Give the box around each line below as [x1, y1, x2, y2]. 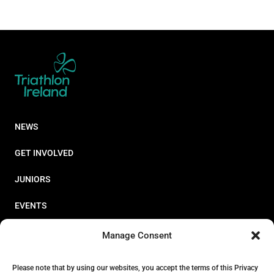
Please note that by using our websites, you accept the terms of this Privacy [12, 264, 258, 272]
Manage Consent [102, 230, 172, 241]
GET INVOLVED [15, 148, 73, 158]
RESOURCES [15, 227, 62, 237]
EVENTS [15, 201, 46, 210]
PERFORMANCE [15, 253, 76, 263]
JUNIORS [15, 174, 50, 184]
